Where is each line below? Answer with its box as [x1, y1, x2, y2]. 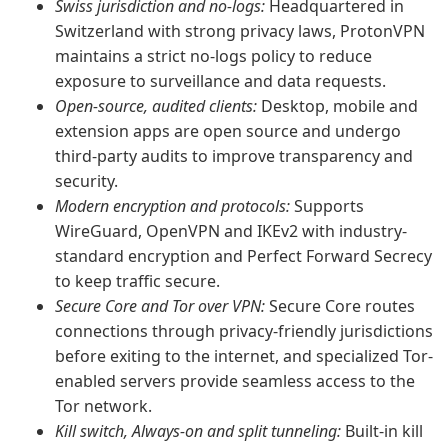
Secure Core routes [265, 295, 415, 317]
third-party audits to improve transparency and [55, 145, 413, 167]
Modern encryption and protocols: [55, 195, 290, 217]
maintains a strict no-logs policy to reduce [55, 45, 372, 67]
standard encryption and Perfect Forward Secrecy [55, 245, 432, 267]
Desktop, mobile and [257, 95, 418, 117]
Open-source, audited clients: [55, 95, 257, 117]
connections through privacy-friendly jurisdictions [55, 320, 433, 342]
